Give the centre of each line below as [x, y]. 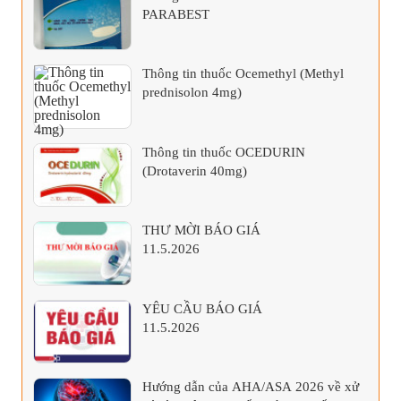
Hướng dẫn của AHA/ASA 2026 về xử [251, 387]
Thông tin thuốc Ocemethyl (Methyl [243, 74]
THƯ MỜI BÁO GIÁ [201, 230]
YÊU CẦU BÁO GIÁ [202, 308]
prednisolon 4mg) [192, 93]
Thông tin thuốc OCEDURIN [224, 152]
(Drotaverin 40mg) [195, 171]
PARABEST [176, 14]
